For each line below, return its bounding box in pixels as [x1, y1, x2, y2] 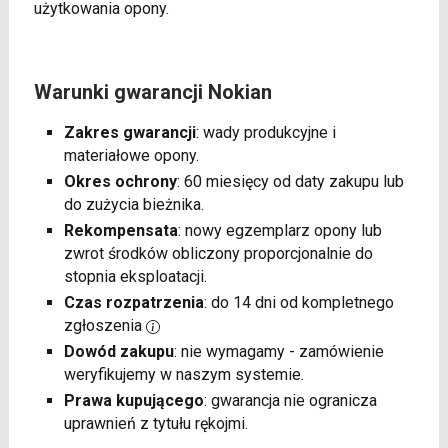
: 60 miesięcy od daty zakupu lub [176, 172, 404, 192]
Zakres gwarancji [63, 123, 196, 143]
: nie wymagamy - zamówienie [173, 342, 384, 362]
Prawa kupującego [63, 391, 204, 411]
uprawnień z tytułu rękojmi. [63, 414, 248, 434]
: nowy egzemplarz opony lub [177, 221, 382, 241]
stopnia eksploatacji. [63, 267, 207, 287]
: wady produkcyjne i [195, 123, 336, 143]
